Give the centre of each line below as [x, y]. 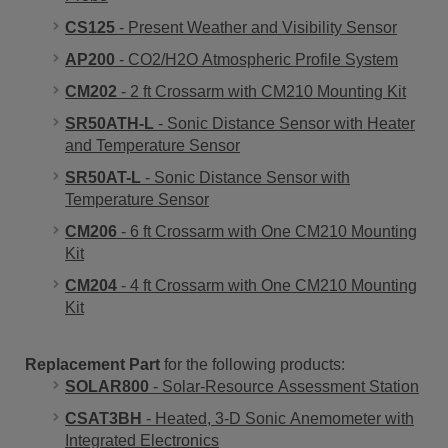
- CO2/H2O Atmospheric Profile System [256, 59]
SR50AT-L [103, 177]
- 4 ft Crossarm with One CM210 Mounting [267, 285]
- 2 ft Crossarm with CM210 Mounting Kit [261, 91]
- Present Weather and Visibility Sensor [256, 27]
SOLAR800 [107, 386]
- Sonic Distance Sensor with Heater [284, 123]
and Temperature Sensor [152, 145]
